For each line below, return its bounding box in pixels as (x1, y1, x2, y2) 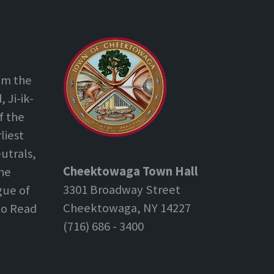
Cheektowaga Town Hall (63, 163, 199, 180)
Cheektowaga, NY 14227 (63, 200, 191, 217)
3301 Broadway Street (63, 182, 181, 198)
